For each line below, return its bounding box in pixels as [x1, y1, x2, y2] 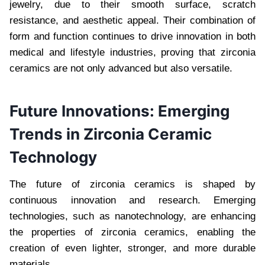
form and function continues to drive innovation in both [9, 30, 256, 42]
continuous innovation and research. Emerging [9, 194, 256, 206]
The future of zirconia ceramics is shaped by [9, 178, 256, 190]
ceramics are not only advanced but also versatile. [9, 62, 232, 74]
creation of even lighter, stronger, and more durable [9, 242, 256, 254]
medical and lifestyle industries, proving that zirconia [9, 46, 256, 58]
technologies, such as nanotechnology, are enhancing [9, 210, 256, 222]
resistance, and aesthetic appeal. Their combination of [9, 14, 256, 26]
